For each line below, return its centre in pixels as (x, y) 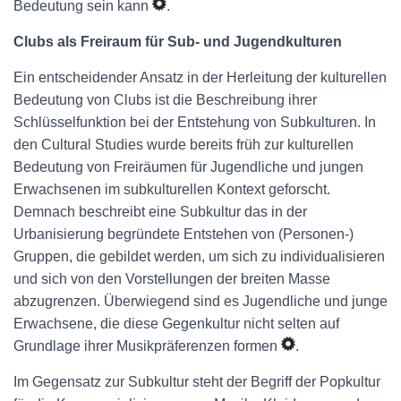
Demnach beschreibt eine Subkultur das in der (160, 212)
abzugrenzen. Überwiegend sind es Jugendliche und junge (200, 301)
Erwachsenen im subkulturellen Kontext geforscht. (172, 189)
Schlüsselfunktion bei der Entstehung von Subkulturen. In (195, 122)
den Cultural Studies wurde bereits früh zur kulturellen (183, 145)
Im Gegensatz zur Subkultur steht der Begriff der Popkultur (197, 382)
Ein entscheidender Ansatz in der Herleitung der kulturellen (200, 77)
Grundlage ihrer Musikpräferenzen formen (147, 346)
